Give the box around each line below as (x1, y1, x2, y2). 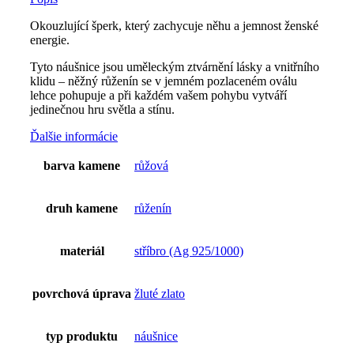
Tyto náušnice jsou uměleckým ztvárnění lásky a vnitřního (30, 60, 319, 74)
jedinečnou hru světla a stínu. (30, 103, 175, 117)
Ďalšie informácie (30, 130, 118, 144)
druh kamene (46, 201, 118, 216)
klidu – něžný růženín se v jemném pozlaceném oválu (30, 74, 297, 88)
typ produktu (46, 330, 118, 344)
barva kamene (43, 159, 120, 173)
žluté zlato (134, 287, 185, 301)
